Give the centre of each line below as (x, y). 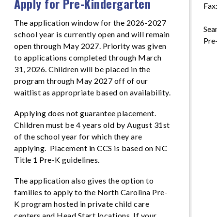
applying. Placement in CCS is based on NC (91, 148)
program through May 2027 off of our (81, 81)
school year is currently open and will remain (92, 34)
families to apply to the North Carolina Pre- (91, 192)
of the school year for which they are (78, 136)
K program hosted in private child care (82, 204)
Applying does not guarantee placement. (86, 113)
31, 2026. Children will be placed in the (82, 69)
